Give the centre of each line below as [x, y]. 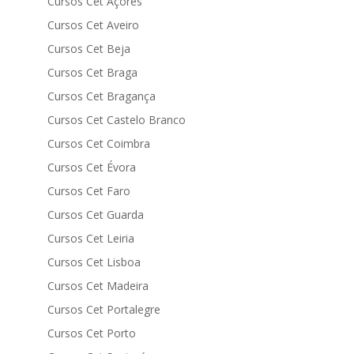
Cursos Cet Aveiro [93, 25]
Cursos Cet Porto [91, 333]
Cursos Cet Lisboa [94, 262]
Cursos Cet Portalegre [104, 309]
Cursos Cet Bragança [101, 96]
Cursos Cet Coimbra [98, 143]
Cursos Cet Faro [88, 191]
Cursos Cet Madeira [98, 286]
